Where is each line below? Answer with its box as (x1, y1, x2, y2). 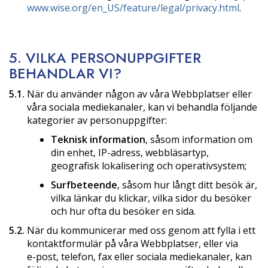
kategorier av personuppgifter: (27, 113, 167, 127)
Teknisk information (51, 132, 145, 146)
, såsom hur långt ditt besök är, (117, 178, 257, 191)
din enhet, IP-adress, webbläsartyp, (51, 145, 209, 159)
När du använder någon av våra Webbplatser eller (25, 87, 252, 100)
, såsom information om (145, 132, 252, 146)
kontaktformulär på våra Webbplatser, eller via (27, 236, 238, 250)
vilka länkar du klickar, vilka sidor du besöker (51, 191, 251, 205)
